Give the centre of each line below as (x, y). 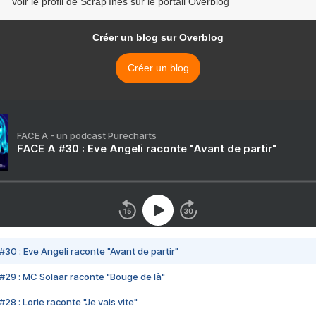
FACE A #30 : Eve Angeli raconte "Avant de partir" (147, 149)
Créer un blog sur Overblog (158, 38)
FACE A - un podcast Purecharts (87, 136)
